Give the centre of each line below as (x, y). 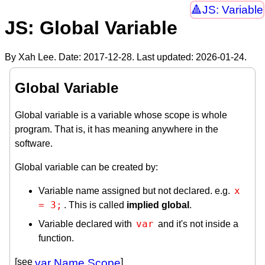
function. (56, 238)
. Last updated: (164, 57)
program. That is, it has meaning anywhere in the (117, 129)
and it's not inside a (197, 224)
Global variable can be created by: (86, 167)
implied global (158, 205)
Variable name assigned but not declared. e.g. (135, 190)
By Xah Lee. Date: (44, 57)
